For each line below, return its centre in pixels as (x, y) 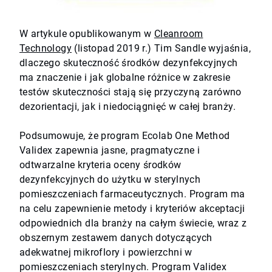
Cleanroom (178, 34)
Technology (46, 49)
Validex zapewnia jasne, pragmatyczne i (110, 151)
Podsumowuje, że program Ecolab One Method (125, 136)
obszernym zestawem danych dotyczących (116, 238)
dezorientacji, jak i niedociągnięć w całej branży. (127, 107)
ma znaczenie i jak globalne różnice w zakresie (125, 78)
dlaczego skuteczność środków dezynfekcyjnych (129, 63)
